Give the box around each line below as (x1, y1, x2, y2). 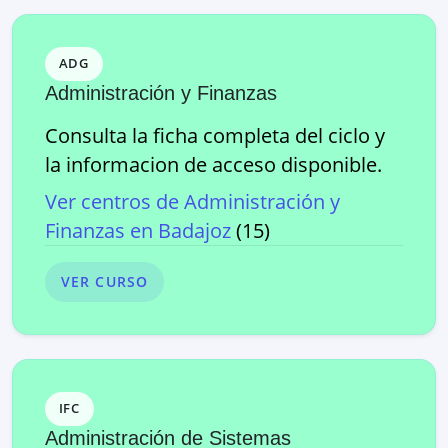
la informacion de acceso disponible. (45, 150, 382, 178)
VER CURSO (61, 272, 149, 292)
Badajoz (158, 216, 231, 244)
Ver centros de (45, 187, 184, 215)
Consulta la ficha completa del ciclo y (45, 121, 385, 149)
